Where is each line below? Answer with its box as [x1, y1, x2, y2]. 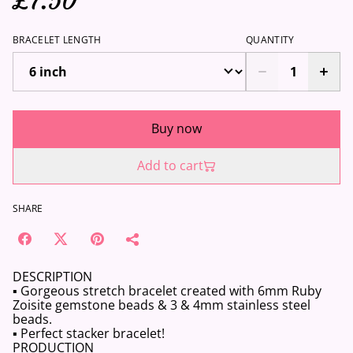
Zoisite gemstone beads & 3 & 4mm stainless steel [13, 296, 310, 314]
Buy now [151, 120, 202, 137]
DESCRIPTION [13, 268, 92, 285]
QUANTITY [246, 33, 295, 46]
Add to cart [137, 157, 203, 174]
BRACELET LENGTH [13, 33, 102, 46]
